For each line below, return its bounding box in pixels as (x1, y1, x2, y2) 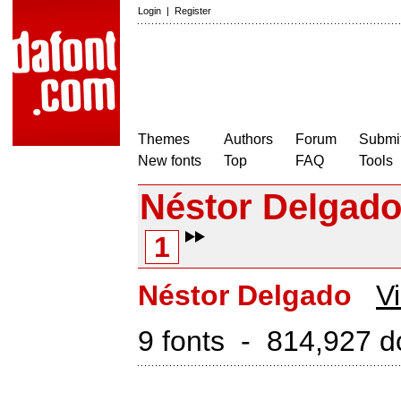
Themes (138, 132, 190, 147)
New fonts (138, 153, 201, 168)
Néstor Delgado (138, 279, 352, 311)
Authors (224, 132, 273, 147)
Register (175, 5, 211, 16)
